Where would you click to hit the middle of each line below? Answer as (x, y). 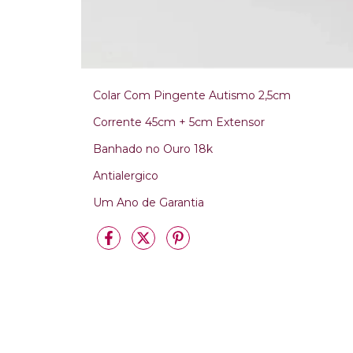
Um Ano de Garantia (149, 202)
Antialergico (126, 175)
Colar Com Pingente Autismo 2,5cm (192, 95)
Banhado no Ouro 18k (153, 149)
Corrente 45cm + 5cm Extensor (179, 122)
